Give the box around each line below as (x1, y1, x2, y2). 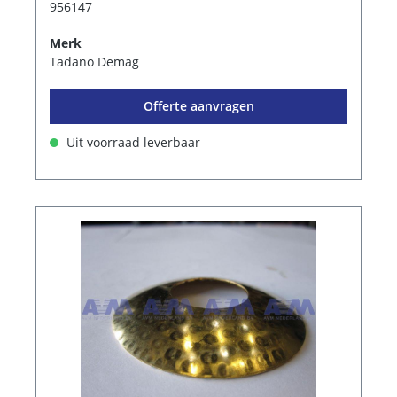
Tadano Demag (50, 53, 139, 71)
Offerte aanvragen (143, 97, 254, 115)
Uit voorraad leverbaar (63, 134, 200, 152)
